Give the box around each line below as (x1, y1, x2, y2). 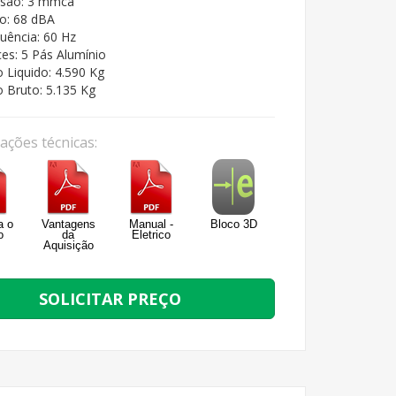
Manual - (128, 217, 173, 231)
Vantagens (41, 217, 95, 231)
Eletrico (131, 228, 171, 241)
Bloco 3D (209, 217, 257, 231)
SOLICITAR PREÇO (38, 288, 181, 309)
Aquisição (42, 239, 94, 252)
